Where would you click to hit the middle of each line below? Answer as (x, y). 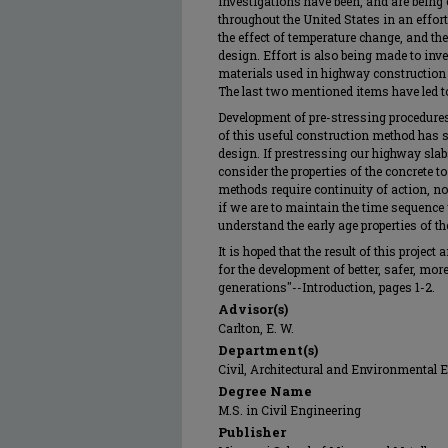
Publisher (252, 432)
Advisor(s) (253, 309)
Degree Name (265, 391)
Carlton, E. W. (256, 328)
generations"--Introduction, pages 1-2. (326, 287)
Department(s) (268, 350)
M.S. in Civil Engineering (289, 410)
